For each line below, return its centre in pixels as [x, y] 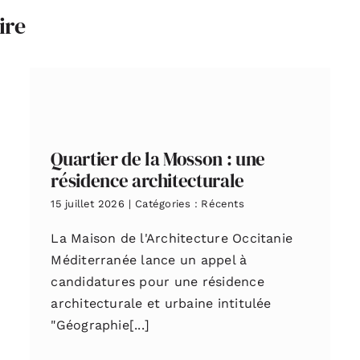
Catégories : [168, 203]
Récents [223, 203]
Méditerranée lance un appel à [149, 260]
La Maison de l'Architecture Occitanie [172, 238]
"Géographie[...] [100, 325]
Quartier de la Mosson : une [158, 159]
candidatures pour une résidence [157, 281]
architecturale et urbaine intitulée [161, 303]
